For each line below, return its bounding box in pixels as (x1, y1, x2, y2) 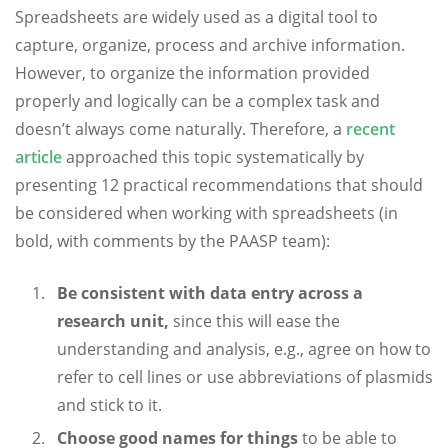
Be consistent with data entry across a (57, 282, 363, 304)
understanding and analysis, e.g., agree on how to (57, 338, 431, 360)
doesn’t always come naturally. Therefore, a (15, 118, 346, 140)
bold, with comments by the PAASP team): (15, 230, 330, 252)
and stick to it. (57, 394, 162, 416)
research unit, (57, 310, 169, 332)
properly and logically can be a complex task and (15, 90, 380, 112)
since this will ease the (169, 310, 340, 332)
